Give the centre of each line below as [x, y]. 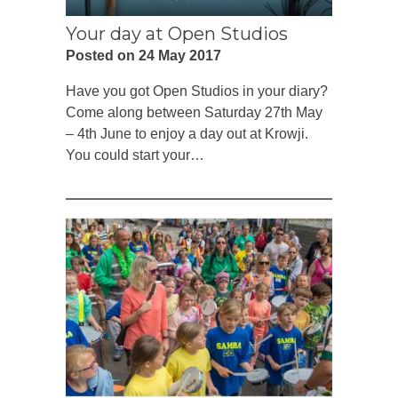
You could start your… [135, 155]
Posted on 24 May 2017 [143, 55]
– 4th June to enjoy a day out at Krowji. [187, 133]
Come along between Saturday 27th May [194, 112]
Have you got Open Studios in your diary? [197, 91]
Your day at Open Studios [177, 33]
